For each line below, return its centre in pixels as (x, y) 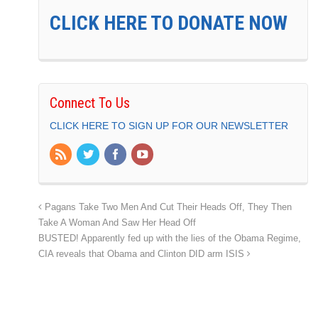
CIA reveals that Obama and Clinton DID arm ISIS (143, 254)
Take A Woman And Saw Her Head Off (117, 223)
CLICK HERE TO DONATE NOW (169, 23)
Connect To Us (90, 103)
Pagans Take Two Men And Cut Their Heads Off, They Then (167, 208)
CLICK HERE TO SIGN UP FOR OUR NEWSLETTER (169, 125)
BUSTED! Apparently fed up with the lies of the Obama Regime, (170, 239)
